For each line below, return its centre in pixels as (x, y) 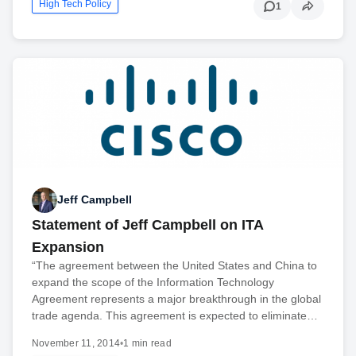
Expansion (68, 247)
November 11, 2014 (76, 343)
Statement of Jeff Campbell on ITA (147, 224)
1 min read (147, 343)
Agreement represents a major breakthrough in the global (176, 298)
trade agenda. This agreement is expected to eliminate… (175, 315)
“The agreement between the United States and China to (174, 265)
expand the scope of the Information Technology (153, 282)
